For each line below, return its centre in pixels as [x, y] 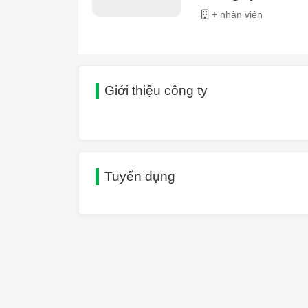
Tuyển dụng [140, 176]
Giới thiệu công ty [156, 90]
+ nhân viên [236, 14]
